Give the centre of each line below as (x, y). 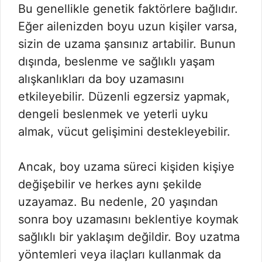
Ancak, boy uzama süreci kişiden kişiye (126, 167)
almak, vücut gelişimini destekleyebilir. (124, 132)
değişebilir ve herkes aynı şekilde (110, 184)
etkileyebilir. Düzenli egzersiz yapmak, (124, 96)
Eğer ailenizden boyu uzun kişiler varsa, (128, 26)
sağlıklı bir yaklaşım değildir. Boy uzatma (129, 237)
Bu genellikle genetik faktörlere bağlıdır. (128, 9)
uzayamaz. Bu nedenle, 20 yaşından (118, 202)
